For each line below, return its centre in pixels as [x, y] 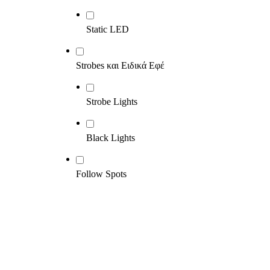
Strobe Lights [112, 102]
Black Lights [111, 138]
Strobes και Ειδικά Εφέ [120, 65]
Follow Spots [101, 174]
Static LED [108, 29]
